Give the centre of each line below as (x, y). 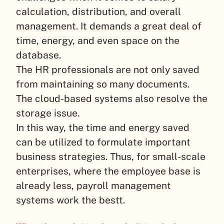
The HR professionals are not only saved (108, 69)
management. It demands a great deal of (109, 26)
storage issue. (48, 113)
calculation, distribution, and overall (98, 11)
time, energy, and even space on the (98, 40)
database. (38, 55)
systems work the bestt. (70, 200)
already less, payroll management (93, 185)
